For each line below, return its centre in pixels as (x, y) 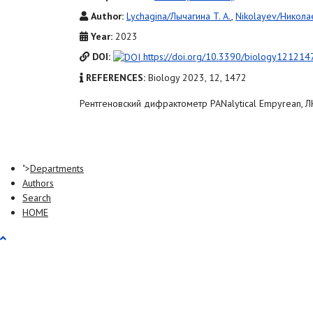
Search (37, 198)
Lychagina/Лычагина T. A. (179, 16)
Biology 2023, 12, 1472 (197, 78)
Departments (57, 168)
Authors (38, 183)
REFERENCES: (116, 78)
